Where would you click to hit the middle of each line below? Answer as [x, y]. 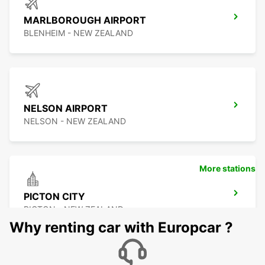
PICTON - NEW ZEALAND [74, 209]
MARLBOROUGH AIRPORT [85, 20]
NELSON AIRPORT [66, 109]
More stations [227, 169]
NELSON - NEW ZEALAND [75, 121]
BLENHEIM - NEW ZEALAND [78, 33]
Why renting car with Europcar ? [121, 228]
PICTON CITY [54, 197]
